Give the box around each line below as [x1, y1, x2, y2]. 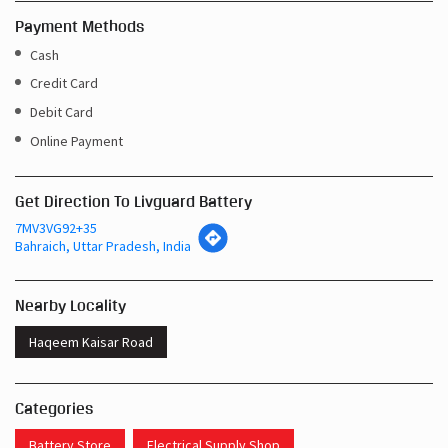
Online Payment [30, 131, 123, 150]
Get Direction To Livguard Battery [15, 192, 252, 212]
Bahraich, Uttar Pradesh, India [15, 237, 191, 256]
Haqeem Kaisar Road [29, 333, 153, 352]
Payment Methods [15, 16, 144, 36]
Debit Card [30, 102, 93, 121]
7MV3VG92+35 [15, 219, 97, 238]
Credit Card [30, 73, 98, 92]
